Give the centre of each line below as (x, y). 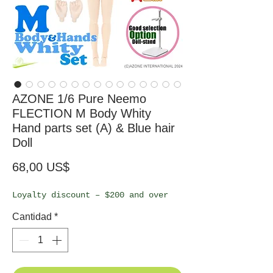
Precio (86, 166)
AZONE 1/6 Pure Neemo (79, 98)
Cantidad (32, 216)
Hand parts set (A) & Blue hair (94, 128)
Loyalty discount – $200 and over (90, 195)
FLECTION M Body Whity (82, 113)
